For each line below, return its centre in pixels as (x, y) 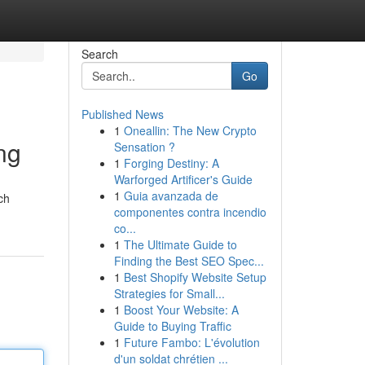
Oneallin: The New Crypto (190, 130)
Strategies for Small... (169, 293)
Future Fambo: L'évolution (191, 342)
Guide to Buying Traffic (172, 326)
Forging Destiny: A (171, 163)
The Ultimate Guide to (180, 244)
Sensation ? (144, 147)
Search (99, 54)
